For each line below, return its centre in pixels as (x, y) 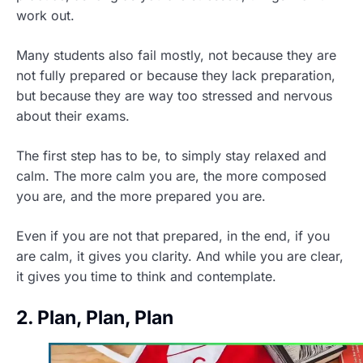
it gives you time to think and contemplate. (146, 276)
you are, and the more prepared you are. (141, 196)
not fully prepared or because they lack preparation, (176, 75)
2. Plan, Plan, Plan (95, 318)
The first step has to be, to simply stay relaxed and (171, 156)
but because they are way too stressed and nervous (174, 96)
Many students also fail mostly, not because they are (176, 55)
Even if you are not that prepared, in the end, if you (173, 236)
